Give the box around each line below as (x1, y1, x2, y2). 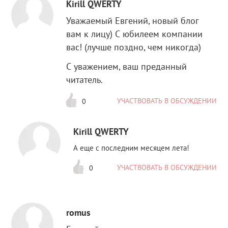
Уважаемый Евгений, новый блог (66, 15, 199, 27)
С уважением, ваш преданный (66, 61, 187, 73)
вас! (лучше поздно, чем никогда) (66, 41, 202, 53)
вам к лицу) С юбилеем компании (66, 28, 203, 40)
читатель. (66, 74, 103, 86)
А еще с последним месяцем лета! (73, 142, 190, 153)
